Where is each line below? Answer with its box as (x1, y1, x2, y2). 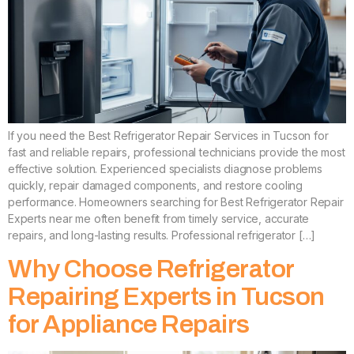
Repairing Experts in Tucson (8, 282, 325, 311)
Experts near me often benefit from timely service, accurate (8, 212, 310, 226)
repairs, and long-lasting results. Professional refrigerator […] (8, 228, 316, 243)
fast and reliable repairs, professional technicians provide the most (8, 145, 345, 160)
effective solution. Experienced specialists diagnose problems (8, 162, 322, 176)
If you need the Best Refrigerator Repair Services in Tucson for (8, 129, 329, 143)
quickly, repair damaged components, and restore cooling (8, 179, 303, 193)
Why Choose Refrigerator (8, 254, 294, 283)
